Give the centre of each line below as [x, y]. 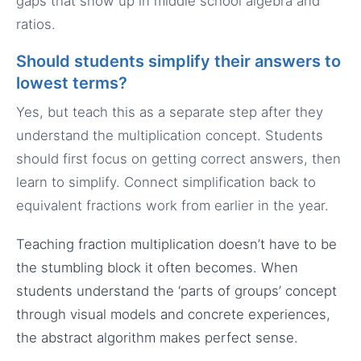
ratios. [36, 24]
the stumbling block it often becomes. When [157, 267]
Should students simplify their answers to [178, 62]
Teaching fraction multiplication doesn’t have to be [176, 244]
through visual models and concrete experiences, [173, 314]
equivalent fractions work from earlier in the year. [172, 206]
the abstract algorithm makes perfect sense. [157, 337]
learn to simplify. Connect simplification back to [166, 183]
